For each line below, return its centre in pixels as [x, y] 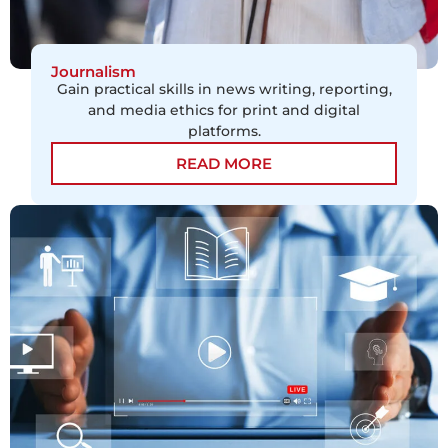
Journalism [94, 72]
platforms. [224, 131]
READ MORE [224, 164]
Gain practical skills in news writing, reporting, [224, 89]
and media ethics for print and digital [224, 110]
